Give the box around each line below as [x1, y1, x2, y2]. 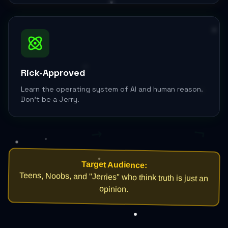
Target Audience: [81, 159, 148, 170]
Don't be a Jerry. [21, 95, 79, 104]
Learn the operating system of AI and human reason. [21, 84, 203, 94]
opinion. [99, 184, 129, 194]
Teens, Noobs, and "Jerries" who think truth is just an [19, 170, 209, 183]
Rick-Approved [21, 67, 85, 78]
